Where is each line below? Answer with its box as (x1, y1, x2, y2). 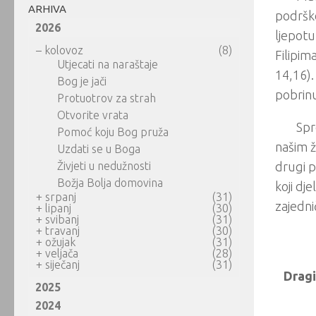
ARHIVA (28, 3, 66, 15)
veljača (45, 247, 78, 260)
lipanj (45, 202, 71, 214)
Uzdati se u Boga (57, 142, 140, 155)
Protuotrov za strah (57, 92, 156, 104)
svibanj (45, 213, 79, 226)
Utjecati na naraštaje (57, 58, 158, 71)
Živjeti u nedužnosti (57, 159, 151, 172)
